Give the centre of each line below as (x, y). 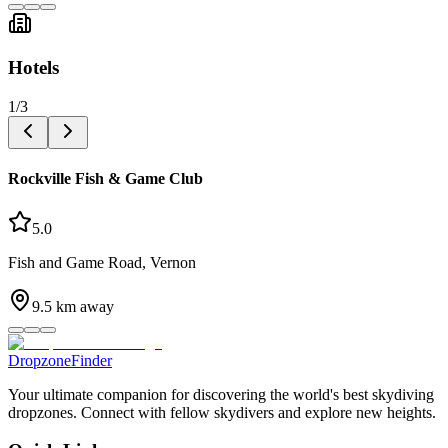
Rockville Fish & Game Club (105, 179)
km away (83, 306)
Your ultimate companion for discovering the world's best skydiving (221, 394)
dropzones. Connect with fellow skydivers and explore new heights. (222, 412)
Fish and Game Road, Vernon (102, 262)
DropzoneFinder (60, 360)
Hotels (33, 68)
